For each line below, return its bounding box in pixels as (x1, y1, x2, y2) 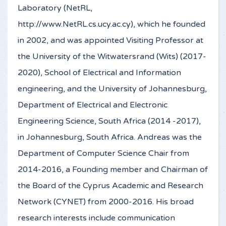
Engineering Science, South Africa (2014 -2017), (18, 116, 201, 127)
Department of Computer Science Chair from (18, 148, 189, 159)
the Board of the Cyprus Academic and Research (18, 181, 203, 191)
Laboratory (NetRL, (18, 3, 92, 14)
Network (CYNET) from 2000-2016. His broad (18, 197, 194, 207)
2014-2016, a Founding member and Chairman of (18, 164, 208, 175)
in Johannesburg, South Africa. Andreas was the (18, 132, 202, 143)
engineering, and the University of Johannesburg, (18, 84, 207, 94)
